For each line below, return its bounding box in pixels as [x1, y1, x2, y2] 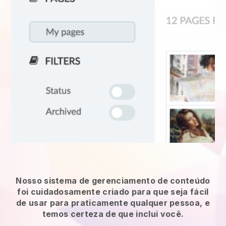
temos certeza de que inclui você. [42, 208, 184, 219]
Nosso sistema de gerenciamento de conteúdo [16, 175, 210, 186]
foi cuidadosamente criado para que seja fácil [17, 186, 209, 197]
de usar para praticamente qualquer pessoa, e [16, 197, 210, 208]
